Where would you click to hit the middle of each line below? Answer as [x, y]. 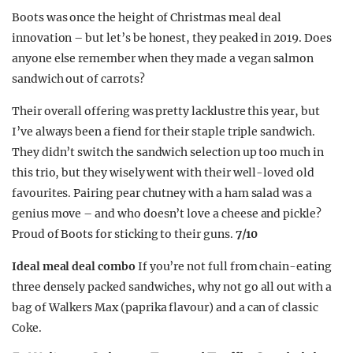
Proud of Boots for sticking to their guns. [124, 234]
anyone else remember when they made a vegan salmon [163, 58]
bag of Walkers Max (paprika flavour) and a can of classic [165, 307]
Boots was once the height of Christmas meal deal [147, 17]
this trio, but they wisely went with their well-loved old [163, 173]
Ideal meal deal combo [75, 266]
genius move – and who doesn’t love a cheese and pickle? [167, 214]
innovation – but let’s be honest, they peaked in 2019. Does [172, 38]
